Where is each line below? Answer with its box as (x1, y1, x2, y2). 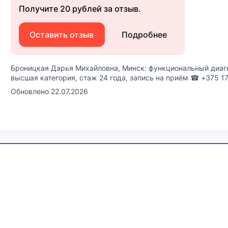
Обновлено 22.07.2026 (11, 87, 88, 96)
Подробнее (121, 30, 167, 40)
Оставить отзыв (30, 30, 94, 40)
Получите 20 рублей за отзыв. (19, 4, 141, 14)
